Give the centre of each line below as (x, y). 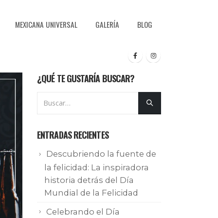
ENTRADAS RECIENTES (73, 135)
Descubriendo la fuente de (101, 154)
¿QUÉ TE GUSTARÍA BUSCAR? (86, 78)
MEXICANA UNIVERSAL (46, 24)
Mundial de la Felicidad (91, 192)
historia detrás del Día (89, 180)
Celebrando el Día (83, 211)
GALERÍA (107, 24)
